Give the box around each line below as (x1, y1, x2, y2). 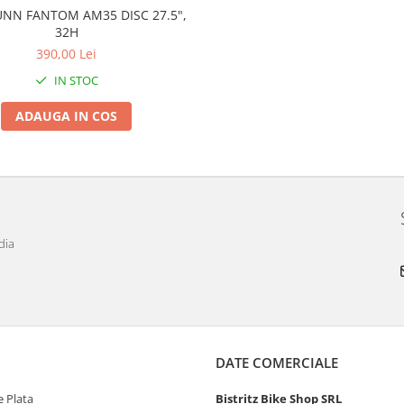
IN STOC (50, 72, 98, 89)
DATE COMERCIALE (216, 353, 338, 372)
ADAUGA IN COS (15, 107, 118, 125)
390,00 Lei (36, 45, 97, 63)
